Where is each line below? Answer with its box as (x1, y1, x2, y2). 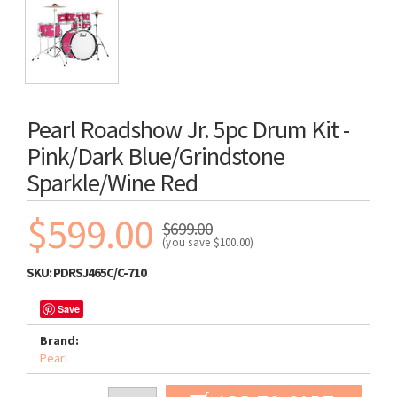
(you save (162, 235, 214, 250)
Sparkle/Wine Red (27, 167, 198, 198)
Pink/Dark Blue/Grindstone (27, 140, 284, 172)
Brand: (40, 332, 79, 348)
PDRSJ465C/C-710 (53, 264, 146, 281)
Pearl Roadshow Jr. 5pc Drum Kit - (27, 113, 349, 145)
